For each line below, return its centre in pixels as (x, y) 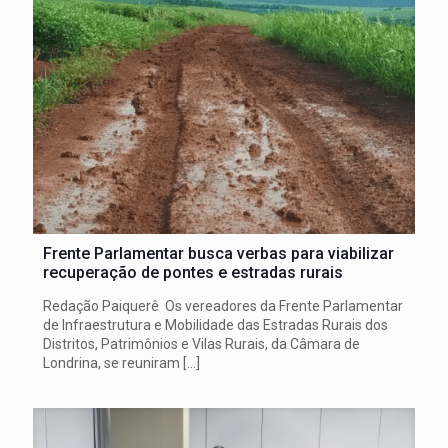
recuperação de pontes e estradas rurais (193, 272)
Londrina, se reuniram (111, 362)
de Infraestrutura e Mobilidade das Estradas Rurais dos (215, 324)
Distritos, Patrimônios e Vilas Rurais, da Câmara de (201, 343)
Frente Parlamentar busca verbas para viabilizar (218, 253)
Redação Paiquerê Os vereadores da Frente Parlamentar (223, 305)
